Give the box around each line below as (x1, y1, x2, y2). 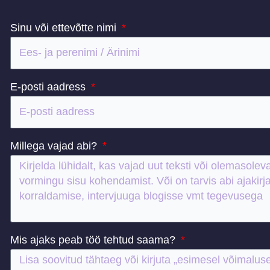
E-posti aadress (10, 80, 89, 93)
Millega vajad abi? (10, 139, 101, 152)
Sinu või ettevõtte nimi (10, 21, 120, 34)
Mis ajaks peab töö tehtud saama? (10, 233, 179, 246)
